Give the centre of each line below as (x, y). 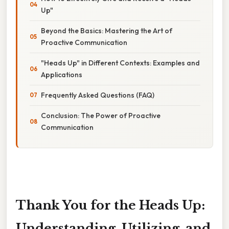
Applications (62, 74)
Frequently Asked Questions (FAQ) (98, 95)
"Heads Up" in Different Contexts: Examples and (120, 63)
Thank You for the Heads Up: (110, 205)
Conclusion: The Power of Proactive (101, 115)
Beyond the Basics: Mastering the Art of (107, 30)
